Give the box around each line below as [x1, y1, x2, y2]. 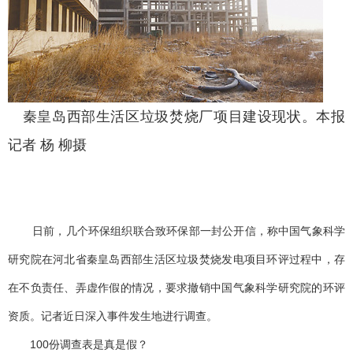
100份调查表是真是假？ [8, 338, 148, 351]
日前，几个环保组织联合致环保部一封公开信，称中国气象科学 [8, 225, 345, 238]
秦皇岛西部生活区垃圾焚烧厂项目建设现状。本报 [8, 109, 345, 125]
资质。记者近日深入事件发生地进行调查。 [8, 310, 217, 323]
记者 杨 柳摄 [8, 137, 87, 154]
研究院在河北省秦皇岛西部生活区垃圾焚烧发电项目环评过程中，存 [8, 253, 345, 266]
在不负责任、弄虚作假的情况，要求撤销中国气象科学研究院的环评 [8, 281, 345, 295]
